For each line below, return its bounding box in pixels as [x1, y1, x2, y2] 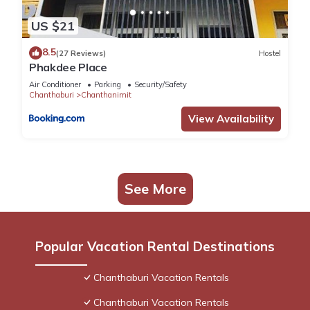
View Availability [188, 112, 274, 126]
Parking [94, 80, 121, 90]
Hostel [259, 48, 281, 58]
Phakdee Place [29, 60, 107, 75]
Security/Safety [134, 80, 187, 90]
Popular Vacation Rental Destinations [35, 238, 275, 255]
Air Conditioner [29, 80, 81, 90]
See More [124, 180, 186, 198]
